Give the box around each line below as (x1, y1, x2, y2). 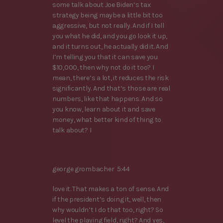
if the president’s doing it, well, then (52, 195, 162, 204)
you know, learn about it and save (52, 105, 155, 113)
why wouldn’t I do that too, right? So (52, 205, 163, 214)
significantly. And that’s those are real (52, 84, 170, 93)
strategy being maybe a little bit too (52, 10, 163, 19)
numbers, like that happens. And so (52, 94, 163, 103)
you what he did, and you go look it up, (52, 31, 168, 40)
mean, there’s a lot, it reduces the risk (52, 73, 169, 82)
